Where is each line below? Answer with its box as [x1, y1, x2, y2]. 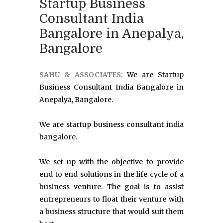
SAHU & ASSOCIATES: [39, 70, 127, 80]
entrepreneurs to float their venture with [39, 195, 184, 204]
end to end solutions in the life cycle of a [39, 170, 184, 179]
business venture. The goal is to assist [39, 182, 184, 192]
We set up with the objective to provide [39, 157, 184, 167]
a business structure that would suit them [39, 207, 184, 217]
